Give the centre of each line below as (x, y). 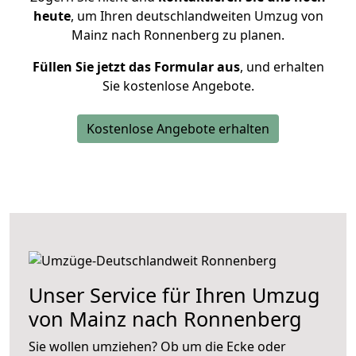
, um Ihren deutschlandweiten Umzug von (197, 16)
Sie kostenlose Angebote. (178, 86)
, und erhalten (282, 67)
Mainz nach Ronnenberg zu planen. (178, 35)
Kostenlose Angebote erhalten (178, 129)
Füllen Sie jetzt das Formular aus (136, 67)
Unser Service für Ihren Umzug (174, 295)
